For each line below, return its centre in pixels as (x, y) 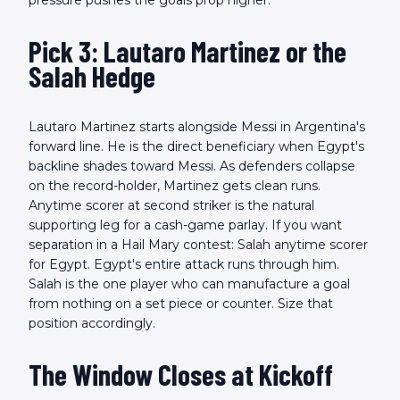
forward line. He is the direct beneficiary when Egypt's (196, 147)
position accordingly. (92, 324)
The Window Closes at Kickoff (181, 375)
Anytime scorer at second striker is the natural (171, 206)
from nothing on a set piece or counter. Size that (181, 304)
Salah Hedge (92, 76)
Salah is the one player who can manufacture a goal (189, 284)
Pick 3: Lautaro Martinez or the (187, 51)
